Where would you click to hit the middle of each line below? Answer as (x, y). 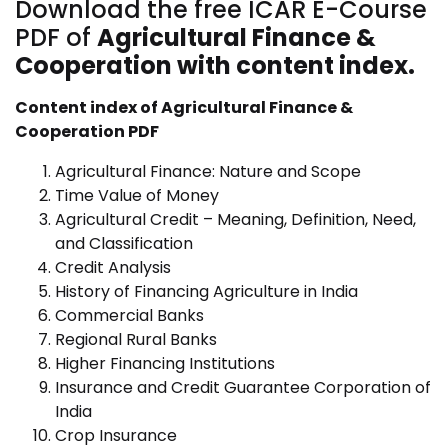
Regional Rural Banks (136, 339)
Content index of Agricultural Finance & (184, 107)
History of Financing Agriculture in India (206, 291)
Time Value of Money (137, 195)
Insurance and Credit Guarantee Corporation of (243, 387)
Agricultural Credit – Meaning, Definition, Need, (235, 219)
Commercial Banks (129, 315)
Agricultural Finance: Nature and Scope (208, 171)
